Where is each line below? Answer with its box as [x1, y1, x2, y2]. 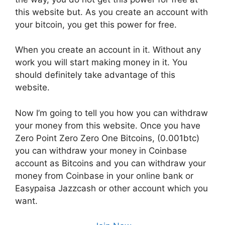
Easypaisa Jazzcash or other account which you [15, 183, 208, 193]
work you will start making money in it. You [15, 57, 187, 68]
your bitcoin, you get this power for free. [15, 19, 177, 30]
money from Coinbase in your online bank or [15, 170, 193, 181]
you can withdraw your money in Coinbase [15, 145, 187, 156]
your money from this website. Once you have [15, 120, 200, 131]
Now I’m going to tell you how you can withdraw [15, 107, 208, 118]
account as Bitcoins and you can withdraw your [15, 158, 206, 168]
